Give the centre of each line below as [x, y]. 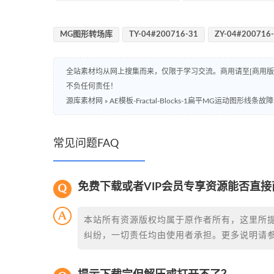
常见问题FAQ [86, 143]
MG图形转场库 [86, 34]
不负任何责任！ [92, 86]
